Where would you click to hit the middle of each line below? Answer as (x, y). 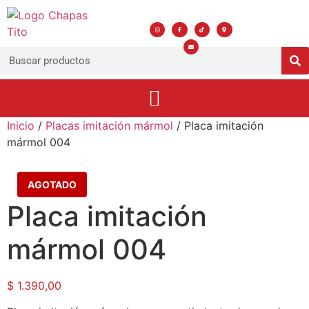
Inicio (21, 126)
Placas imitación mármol (109, 126)
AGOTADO (52, 185)
